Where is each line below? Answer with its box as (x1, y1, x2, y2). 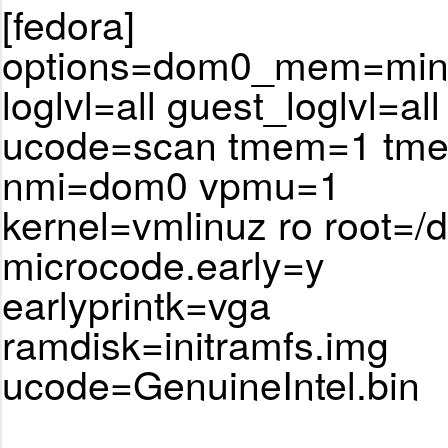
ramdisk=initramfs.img (2, 315, 389, 372)
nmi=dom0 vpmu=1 (2, 155, 341, 212)
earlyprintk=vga (2, 275, 271, 332)
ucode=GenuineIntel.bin (2, 355, 420, 412)
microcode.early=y (2, 235, 325, 292)
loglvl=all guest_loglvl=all (2, 75, 440, 132)
